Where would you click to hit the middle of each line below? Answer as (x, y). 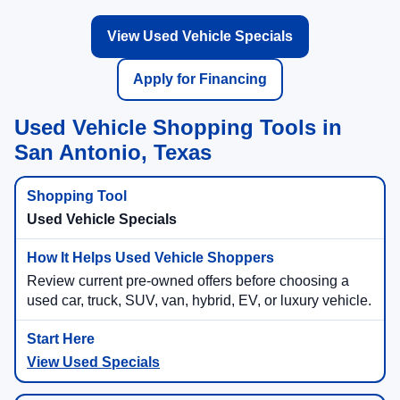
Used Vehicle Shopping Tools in (178, 128)
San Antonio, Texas (113, 153)
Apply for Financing (200, 79)
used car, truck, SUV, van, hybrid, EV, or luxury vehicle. (199, 301)
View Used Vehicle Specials (200, 37)
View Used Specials (93, 362)
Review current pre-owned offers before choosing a (188, 281)
